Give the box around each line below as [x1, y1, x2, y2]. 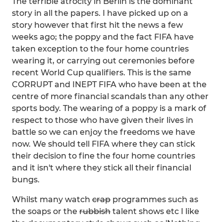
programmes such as [111, 195, 198, 204]
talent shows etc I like [111, 207, 199, 216]
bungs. [12, 175, 40, 184]
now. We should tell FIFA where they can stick [12, 139, 195, 149]
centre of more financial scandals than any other [12, 92, 209, 101]
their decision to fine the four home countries [12, 151, 195, 161]
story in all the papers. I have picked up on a [12, 8, 188, 18]
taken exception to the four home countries [12, 44, 189, 54]
